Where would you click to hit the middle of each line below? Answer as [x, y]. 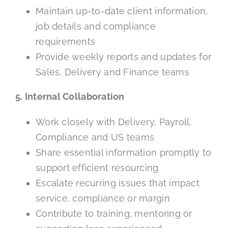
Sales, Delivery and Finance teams [112, 72]
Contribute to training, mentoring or [114, 213]
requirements [65, 41]
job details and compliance [96, 26]
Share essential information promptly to [123, 152]
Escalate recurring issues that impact [117, 183]
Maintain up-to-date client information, [122, 11]
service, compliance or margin [103, 198]
